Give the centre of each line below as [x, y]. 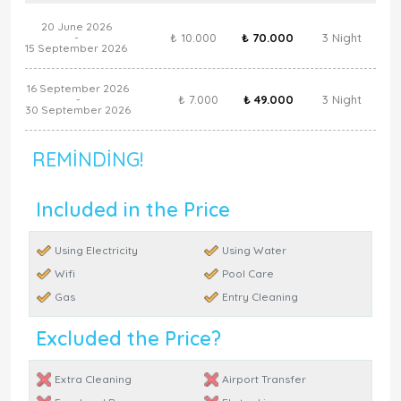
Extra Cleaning [93, 379]
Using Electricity [96, 250]
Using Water [254, 250]
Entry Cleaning [260, 297]
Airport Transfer [264, 379]
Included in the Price [133, 209]
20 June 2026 [76, 26]
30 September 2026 [78, 110]
